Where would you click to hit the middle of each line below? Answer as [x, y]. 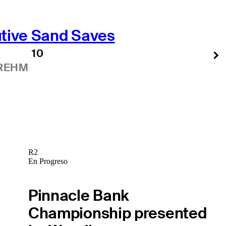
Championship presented [117, 213]
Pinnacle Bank [79, 195]
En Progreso [48, 161]
